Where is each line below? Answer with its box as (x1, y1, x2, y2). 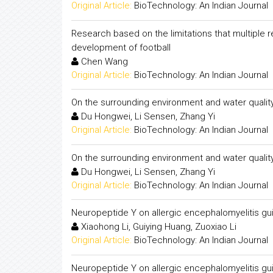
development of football (71, 41, 171, 53)
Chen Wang (79, 55, 128, 67)
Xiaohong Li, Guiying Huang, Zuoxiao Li (79, 221, 236, 232)
